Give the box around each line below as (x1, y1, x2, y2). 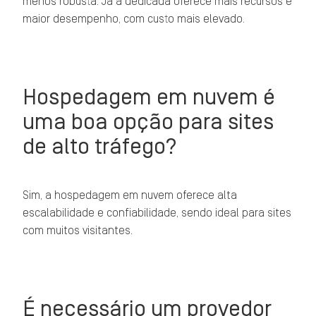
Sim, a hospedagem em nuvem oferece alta (23, 190, 238, 201)
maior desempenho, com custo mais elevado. (23, 13, 245, 25)
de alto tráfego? (23, 135, 178, 158)
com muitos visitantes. (23, 225, 133, 236)
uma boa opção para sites (23, 110, 274, 133)
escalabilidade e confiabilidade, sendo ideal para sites (23, 207, 292, 219)
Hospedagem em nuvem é (23, 85, 276, 109)
